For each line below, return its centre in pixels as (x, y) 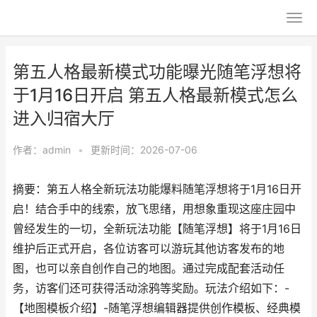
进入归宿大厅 (64, 119)
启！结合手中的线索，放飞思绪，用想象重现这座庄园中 (154, 209)
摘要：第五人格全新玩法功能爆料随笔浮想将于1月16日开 (157, 189)
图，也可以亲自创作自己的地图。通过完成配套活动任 (149, 269)
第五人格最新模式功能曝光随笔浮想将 (157, 72)
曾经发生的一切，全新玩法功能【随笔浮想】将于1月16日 (157, 229)
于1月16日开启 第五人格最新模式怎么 (155, 95)
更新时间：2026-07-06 (144, 150)
